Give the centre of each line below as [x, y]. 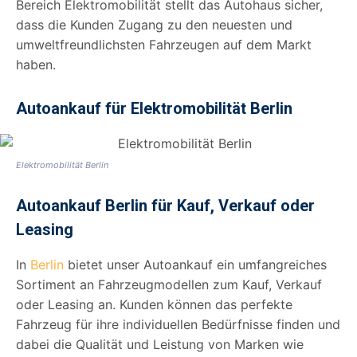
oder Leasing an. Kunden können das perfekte [154, 304]
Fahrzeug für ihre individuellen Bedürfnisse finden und [178, 324]
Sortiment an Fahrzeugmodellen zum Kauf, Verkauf [169, 284]
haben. [36, 64]
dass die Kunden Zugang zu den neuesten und [154, 24]
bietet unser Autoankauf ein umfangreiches [195, 264]
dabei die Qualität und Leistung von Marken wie [160, 344]
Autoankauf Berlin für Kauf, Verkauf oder [165, 205]
